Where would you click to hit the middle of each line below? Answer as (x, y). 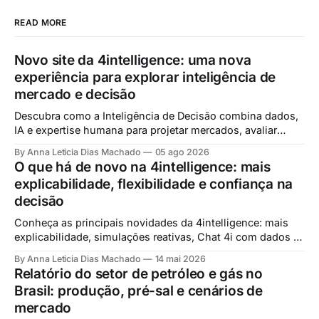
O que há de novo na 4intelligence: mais (142, 167)
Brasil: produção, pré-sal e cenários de (138, 291)
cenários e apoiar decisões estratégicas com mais (136, 145)
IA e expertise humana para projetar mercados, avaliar (146, 130)
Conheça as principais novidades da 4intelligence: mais (151, 223)
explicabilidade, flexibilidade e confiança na (154, 184)
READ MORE (41, 23)
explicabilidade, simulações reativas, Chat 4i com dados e (157, 237)
